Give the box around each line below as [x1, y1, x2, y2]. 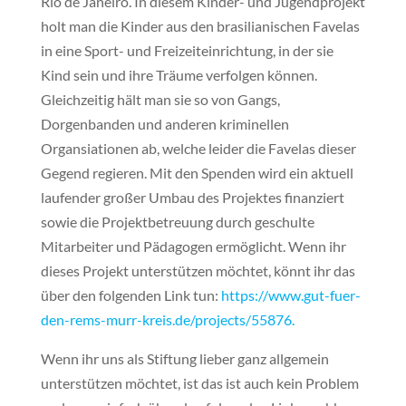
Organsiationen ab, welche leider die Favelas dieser [40, 140, 356, 157]
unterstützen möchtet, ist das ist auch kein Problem [40, 374, 359, 391]
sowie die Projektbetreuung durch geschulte [40, 213, 314, 230]
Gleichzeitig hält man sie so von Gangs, [40, 91, 280, 108]
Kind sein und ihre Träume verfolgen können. [40, 66, 317, 83]
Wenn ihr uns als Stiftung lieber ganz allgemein [40, 350, 329, 367]
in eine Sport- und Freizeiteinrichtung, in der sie [40, 42, 333, 59]
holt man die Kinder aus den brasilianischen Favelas [40, 17, 360, 34]
